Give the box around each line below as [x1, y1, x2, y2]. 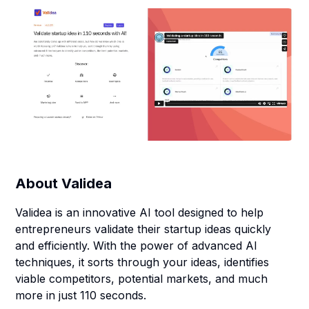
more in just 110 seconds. [15, 288, 147, 302]
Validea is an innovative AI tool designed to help [15, 206, 264, 219]
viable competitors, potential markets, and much [15, 272, 268, 286]
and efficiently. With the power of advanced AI [15, 239, 258, 252]
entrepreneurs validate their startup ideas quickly [15, 222, 272, 236]
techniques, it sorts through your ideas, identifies [15, 255, 270, 269]
